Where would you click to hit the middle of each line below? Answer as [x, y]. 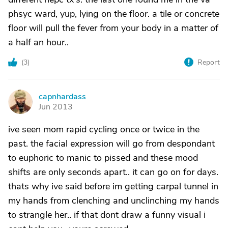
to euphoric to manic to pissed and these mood [103, 158]
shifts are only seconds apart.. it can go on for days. [113, 172]
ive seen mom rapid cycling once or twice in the [104, 129]
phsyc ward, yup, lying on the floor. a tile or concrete [114, 14]
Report [209, 62]
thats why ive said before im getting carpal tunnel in [113, 186]
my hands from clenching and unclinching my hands [114, 201]
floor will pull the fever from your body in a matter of [113, 28]
